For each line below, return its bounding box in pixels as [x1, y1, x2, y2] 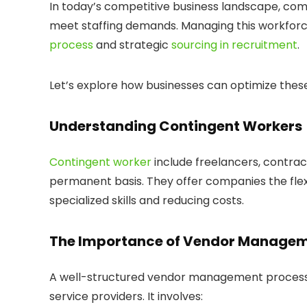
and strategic [93, 37, 171, 53]
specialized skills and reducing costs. [49, 193, 244, 208]
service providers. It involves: [49, 288, 203, 304]
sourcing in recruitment [171, 37, 297, 53]
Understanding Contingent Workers [49, 116, 302, 136]
